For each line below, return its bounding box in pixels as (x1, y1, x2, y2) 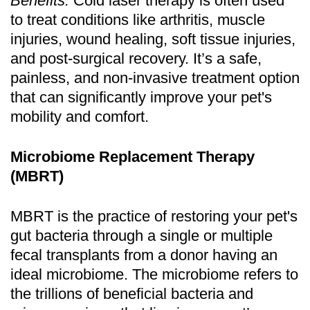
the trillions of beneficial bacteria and (10, 284, 253, 302)
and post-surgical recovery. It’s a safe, (10, 49, 262, 67)
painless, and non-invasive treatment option (10, 69, 300, 86)
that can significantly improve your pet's (10, 88, 272, 106)
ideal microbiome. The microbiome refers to (10, 265, 298, 283)
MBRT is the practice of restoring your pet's (10, 207, 298, 225)
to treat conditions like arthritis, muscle (10, 10, 265, 28)
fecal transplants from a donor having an (10, 246, 277, 264)
